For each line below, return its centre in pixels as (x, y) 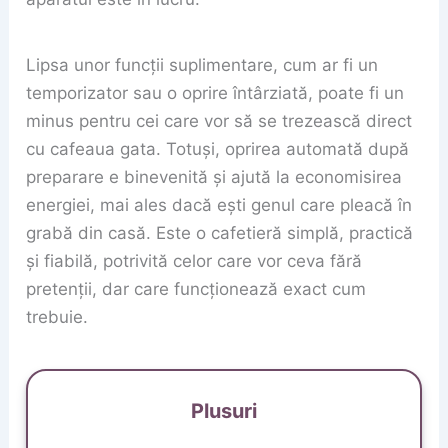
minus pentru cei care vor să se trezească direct (219, 121)
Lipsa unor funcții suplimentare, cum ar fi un (202, 65)
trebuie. (57, 317)
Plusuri (224, 411)
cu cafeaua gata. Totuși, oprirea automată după (218, 149)
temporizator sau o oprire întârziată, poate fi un (215, 93)
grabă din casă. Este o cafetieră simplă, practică (220, 233)
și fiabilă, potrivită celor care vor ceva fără (194, 261)
